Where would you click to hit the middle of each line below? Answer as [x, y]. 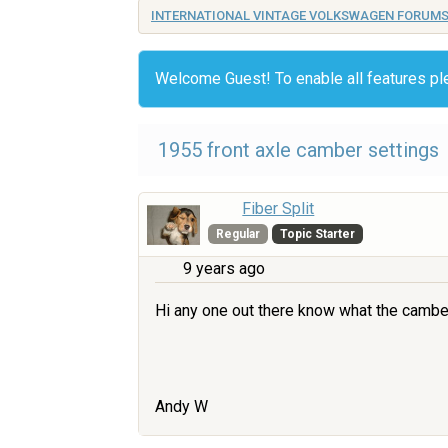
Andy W [181, 406]
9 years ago [224, 269]
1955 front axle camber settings [298, 150]
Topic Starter [317, 234]
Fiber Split [278, 208]
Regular [238, 234]
